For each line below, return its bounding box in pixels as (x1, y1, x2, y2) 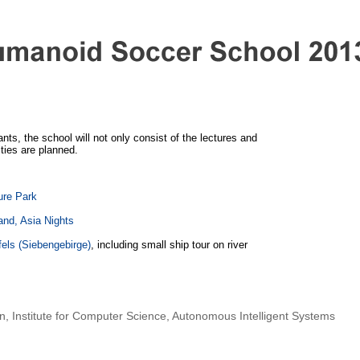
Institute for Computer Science (11, 309, 166, 322)
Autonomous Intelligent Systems (171, 309, 335, 322)
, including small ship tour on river (91, 239, 247, 252)
